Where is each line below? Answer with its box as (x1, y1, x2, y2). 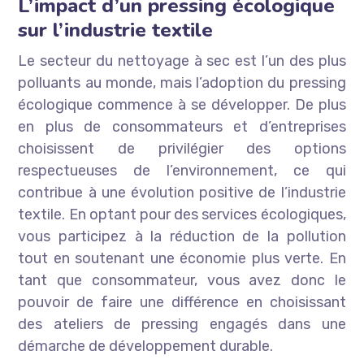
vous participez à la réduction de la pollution (18, 227, 346, 246)
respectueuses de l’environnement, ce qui (18, 162, 346, 180)
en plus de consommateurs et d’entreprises (18, 118, 346, 136)
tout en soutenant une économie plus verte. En (18, 249, 346, 268)
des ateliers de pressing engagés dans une (18, 315, 346, 334)
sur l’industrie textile (18, 17, 214, 44)
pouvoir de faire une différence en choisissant (18, 293, 346, 312)
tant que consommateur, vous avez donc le (18, 271, 346, 290)
